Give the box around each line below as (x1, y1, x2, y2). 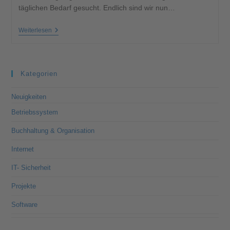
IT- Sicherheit (11, 164, 51, 172)
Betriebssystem (11, 108, 59, 117)
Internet (11, 145, 34, 154)
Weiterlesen (18, 27, 52, 34)
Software (11, 201, 38, 209)
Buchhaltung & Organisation (11, 127, 95, 135)
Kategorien (21, 70, 58, 78)
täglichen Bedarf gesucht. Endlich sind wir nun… (18, 4, 175, 12)
